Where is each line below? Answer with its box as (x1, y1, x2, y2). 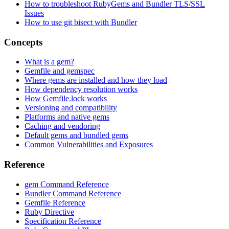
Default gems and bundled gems (25, 131, 128, 140)
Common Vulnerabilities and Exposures (25, 140, 153, 149)
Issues (25, 8, 44, 17)
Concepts (4, 36, 42, 48)
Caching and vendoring (25, 122, 100, 131)
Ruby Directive (25, 207, 74, 216)
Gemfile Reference (25, 198, 85, 207)
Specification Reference (25, 216, 101, 225)
